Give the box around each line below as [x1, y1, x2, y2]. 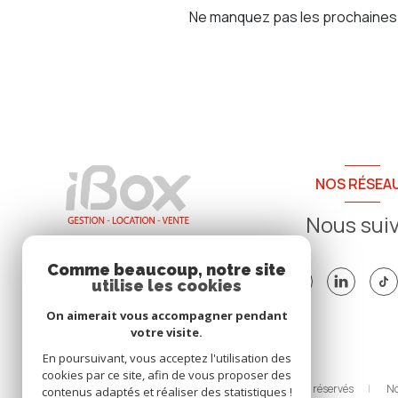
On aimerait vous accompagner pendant [45, 307, 288, 323]
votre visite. [131, 324, 203, 340]
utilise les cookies [92, 276, 242, 295]
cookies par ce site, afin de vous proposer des [42, 367, 291, 383]
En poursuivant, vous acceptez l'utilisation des [42, 350, 291, 366]
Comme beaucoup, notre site [47, 260, 286, 279]
